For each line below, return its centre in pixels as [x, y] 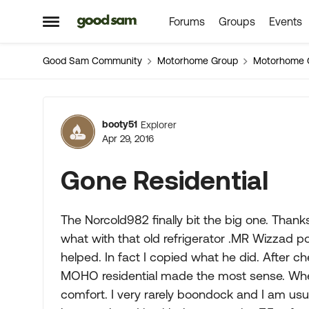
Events [285, 21]
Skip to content [124, 22]
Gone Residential [165, 180]
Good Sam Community [92, 61]
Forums [187, 21]
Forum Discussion [171, 115]
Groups [237, 21]
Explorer [159, 124]
